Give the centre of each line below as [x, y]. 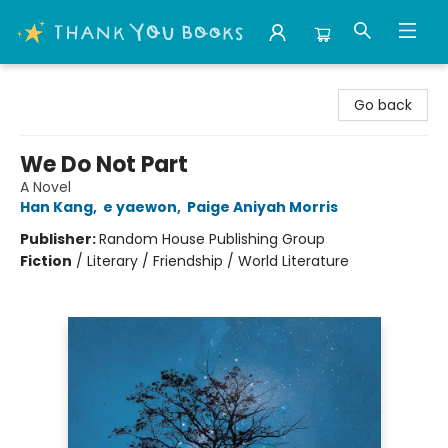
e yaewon [140, 207]
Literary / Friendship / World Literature [218, 261]
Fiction [46, 261]
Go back [383, 105]
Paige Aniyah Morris [262, 207]
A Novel [45, 187]
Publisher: [59, 239]
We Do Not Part [104, 164]
